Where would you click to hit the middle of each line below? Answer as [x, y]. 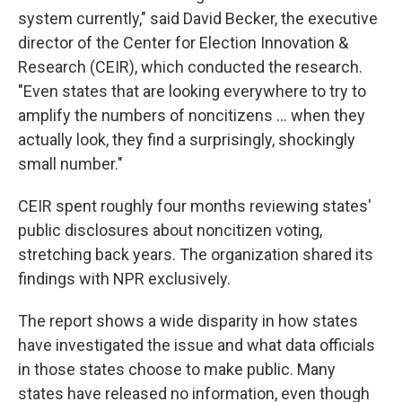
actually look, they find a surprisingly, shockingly [187, 140]
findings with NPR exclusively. [124, 279]
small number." [70, 164]
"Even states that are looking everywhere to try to [192, 91]
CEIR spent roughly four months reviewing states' [195, 206]
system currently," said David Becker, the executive [198, 18]
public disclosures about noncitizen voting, [170, 230]
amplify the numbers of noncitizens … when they [192, 115]
